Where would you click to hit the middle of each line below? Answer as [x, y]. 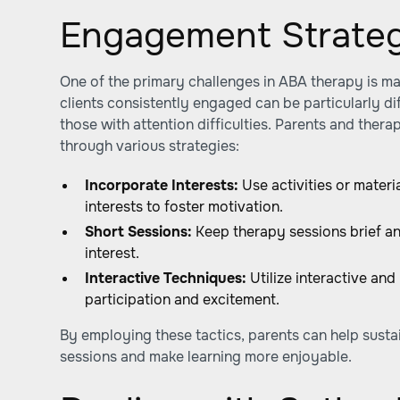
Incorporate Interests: [162, 185]
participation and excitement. [183, 300]
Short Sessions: [139, 232]
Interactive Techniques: [166, 278]
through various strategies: [150, 146]
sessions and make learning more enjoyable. [206, 357]
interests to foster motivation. [184, 207]
